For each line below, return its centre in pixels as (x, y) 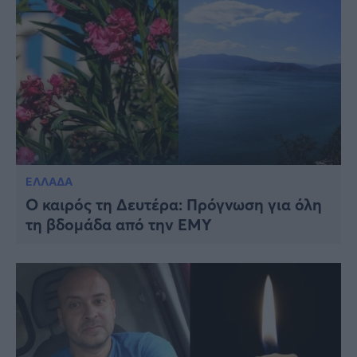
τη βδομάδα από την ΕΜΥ (119, 224)
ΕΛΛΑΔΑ (49, 181)
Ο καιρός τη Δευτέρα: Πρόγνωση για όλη (174, 204)
